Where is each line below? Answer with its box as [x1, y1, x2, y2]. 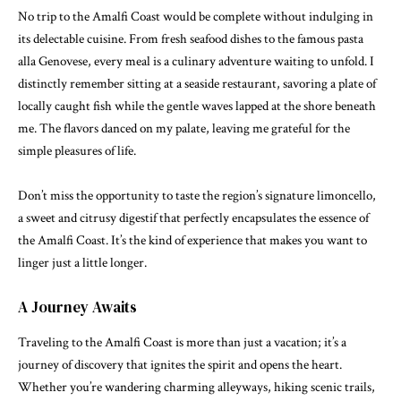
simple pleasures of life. [18, 141, 136, 159]
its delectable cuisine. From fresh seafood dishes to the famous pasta [18, 30, 363, 47]
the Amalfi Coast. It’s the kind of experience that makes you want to [18, 232, 367, 250]
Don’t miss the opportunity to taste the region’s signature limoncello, [18, 187, 376, 205]
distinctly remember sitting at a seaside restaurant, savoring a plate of [18, 74, 376, 92]
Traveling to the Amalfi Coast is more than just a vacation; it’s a [18, 334, 346, 352]
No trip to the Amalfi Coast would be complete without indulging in [18, 7, 373, 25]
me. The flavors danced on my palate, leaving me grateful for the [18, 119, 350, 137]
